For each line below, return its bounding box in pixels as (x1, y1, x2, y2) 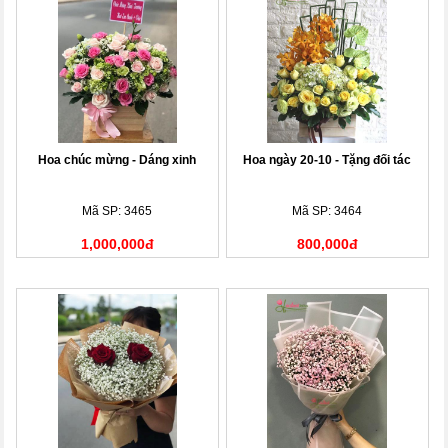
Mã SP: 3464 (292, 203, 363, 218)
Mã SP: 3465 (82, 203, 153, 218)
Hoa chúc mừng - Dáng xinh (38, 152, 197, 167)
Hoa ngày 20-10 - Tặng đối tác (243, 152, 412, 167)
